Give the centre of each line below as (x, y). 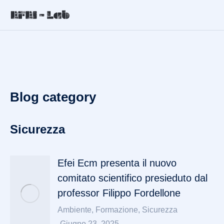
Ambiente (74, 210)
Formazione (117, 210)
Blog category (53, 97)
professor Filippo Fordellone (119, 193)
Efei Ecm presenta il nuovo (117, 163)
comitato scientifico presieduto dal (132, 178)
